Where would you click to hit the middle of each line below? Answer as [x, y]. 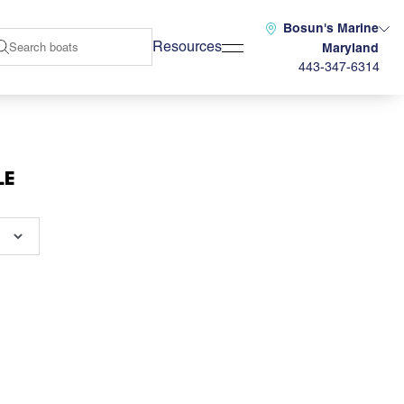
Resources [187, 46]
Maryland [350, 48]
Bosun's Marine [331, 28]
